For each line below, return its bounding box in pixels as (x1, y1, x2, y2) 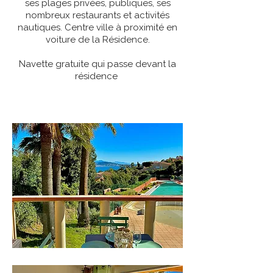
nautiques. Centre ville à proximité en (18, 22, 177, 33)
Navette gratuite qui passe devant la (19, 58, 176, 69)
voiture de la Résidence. (45, 34, 150, 45)
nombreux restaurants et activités (26, 10, 169, 21)
